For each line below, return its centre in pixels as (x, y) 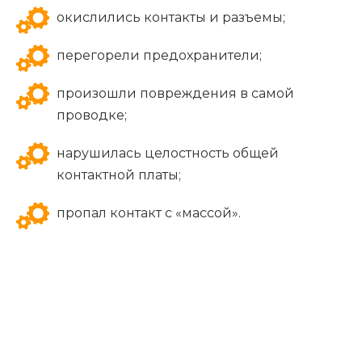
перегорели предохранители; (159, 56)
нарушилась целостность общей (168, 154)
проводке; (92, 116)
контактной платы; (119, 175)
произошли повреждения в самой (175, 94)
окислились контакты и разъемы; (171, 18)
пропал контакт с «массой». (149, 213)
